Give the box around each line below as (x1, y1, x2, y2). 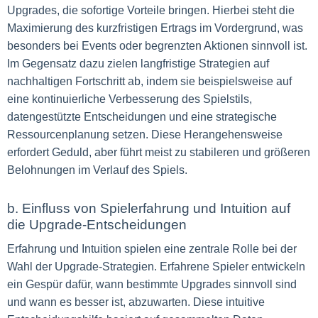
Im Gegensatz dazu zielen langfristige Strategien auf (7, 57, 269, 70)
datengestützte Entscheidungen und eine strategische (7, 111, 277, 123)
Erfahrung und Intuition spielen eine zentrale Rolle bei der (7, 243, 297, 255)
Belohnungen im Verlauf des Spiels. (7, 164, 187, 176)
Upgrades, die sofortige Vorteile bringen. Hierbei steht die (7, 4, 295, 16)
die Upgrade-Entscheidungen (7, 217, 187, 232)
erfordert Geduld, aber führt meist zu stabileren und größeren (7, 146, 310, 158)
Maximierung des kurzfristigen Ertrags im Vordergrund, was (7, 22, 303, 34)
